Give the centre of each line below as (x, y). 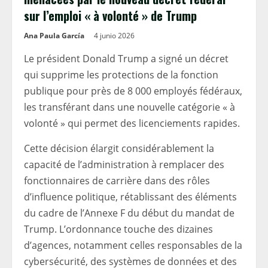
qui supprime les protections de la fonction (121, 75)
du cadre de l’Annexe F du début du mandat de (129, 213)
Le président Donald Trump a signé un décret (126, 59)
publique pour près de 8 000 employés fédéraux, (133, 91)
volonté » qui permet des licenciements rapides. (132, 123)
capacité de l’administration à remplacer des (124, 165)
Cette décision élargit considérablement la (119, 148)
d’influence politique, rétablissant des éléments (130, 197)
